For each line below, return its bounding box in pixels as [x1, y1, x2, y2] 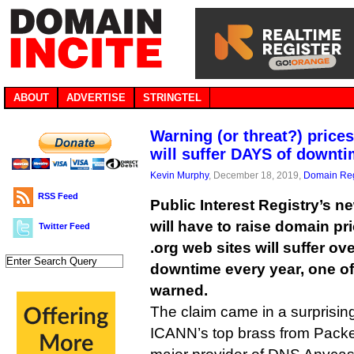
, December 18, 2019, [209, 170, 303, 180]
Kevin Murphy [150, 170, 209, 180]
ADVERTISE [66, 92, 126, 104]
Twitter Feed [39, 221, 90, 231]
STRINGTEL [143, 92, 201, 104]
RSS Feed [38, 191, 78, 201]
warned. [150, 282, 208, 299]
